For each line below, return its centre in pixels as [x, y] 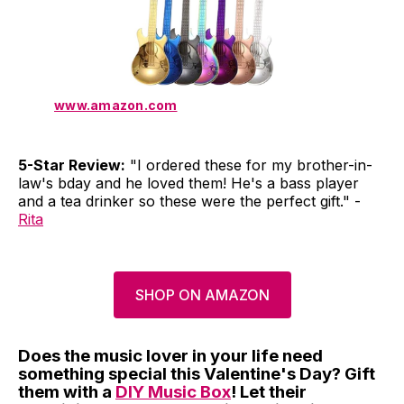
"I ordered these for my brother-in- [249, 165]
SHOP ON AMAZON [202, 295]
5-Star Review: [72, 165]
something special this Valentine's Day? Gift [197, 374]
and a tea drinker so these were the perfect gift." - [189, 202]
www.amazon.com [116, 106]
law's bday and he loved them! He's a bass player [188, 184]
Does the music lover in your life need [170, 356]
